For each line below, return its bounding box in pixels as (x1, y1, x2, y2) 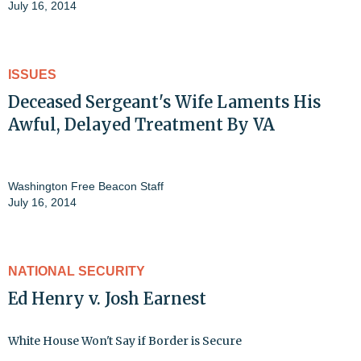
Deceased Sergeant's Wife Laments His (8, 92, 321, 113)
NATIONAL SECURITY (8, 264, 145, 279)
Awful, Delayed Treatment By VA (8, 114, 275, 135)
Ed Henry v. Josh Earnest (8, 288, 206, 309)
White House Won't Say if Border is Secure (8, 334, 242, 349)
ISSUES (8, 68, 56, 82)
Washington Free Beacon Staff (8, 180, 164, 193)
